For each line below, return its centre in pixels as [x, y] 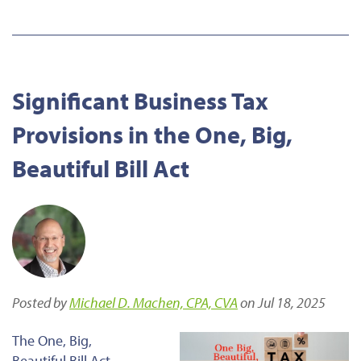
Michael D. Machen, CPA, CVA [154, 302]
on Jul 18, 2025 [282, 302]
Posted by [41, 302]
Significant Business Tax [140, 100]
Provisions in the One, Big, [152, 134]
